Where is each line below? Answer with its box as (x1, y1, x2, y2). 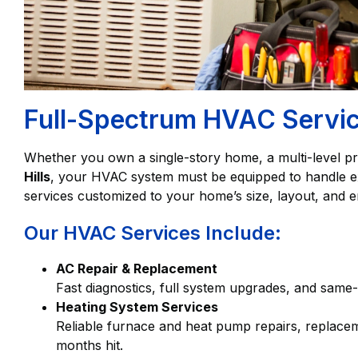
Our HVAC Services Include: (24, 221, 281, 245)
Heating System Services (56, 299, 218, 316)
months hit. (56, 337, 123, 354)
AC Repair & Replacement (56, 261, 217, 277)
